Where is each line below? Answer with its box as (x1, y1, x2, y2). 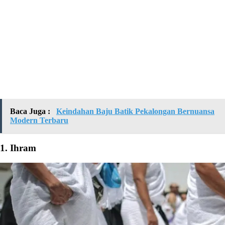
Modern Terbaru (10, 116, 68, 125)
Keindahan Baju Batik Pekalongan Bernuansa (56, 106, 214, 116)
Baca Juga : (10, 106, 52, 116)
